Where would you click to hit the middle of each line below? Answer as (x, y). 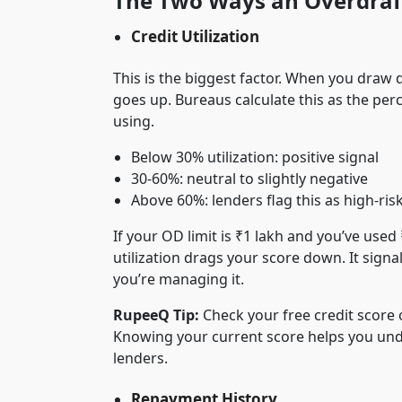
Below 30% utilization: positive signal (255, 157)
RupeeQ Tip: (156, 315)
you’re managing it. (179, 279)
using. (134, 121)
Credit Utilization (195, 36)
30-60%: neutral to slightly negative (249, 178)
